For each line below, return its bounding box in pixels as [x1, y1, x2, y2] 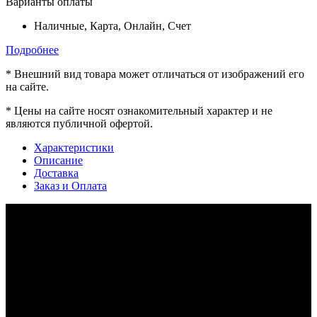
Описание [34, 154, 83, 167]
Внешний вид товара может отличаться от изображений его [14, 68, 304, 81]
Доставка [34, 167, 79, 180]
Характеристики [34, 142, 114, 154]
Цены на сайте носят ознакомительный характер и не [14, 105, 272, 117]
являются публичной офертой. [6, 117, 153, 130]
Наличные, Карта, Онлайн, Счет [34, 20, 194, 33]
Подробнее [6, 44, 59, 57]
